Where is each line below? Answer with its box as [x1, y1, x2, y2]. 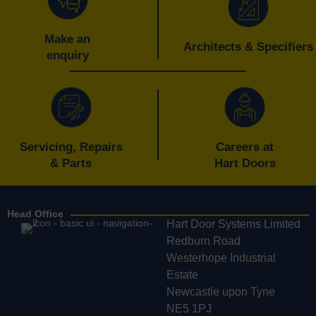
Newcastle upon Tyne [166, 285, 275, 298]
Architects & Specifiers [183, 40, 314, 54]
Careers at [216, 140, 274, 154]
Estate [166, 268, 198, 281]
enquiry [46, 48, 89, 62]
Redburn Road [166, 234, 241, 247]
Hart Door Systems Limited [166, 217, 300, 230]
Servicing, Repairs [19, 140, 123, 154]
